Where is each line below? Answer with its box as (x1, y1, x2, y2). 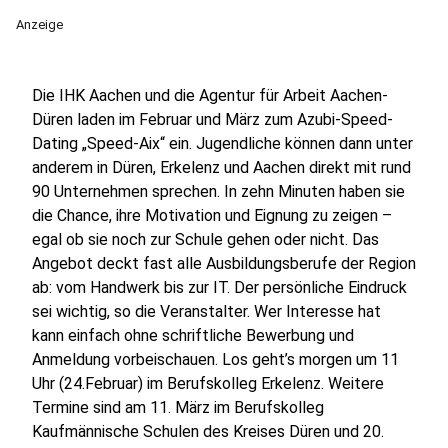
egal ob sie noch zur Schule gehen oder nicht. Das (32, 230, 379, 249)
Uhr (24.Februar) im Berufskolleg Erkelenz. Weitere (32, 374, 384, 393)
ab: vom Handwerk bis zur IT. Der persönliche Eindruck (32, 278, 407, 297)
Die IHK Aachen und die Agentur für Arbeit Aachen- (32, 86, 388, 105)
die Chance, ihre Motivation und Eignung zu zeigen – (32, 206, 392, 225)
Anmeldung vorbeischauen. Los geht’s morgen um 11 (32, 350, 399, 369)
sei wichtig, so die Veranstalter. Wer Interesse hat (32, 302, 381, 321)
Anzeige (16, 17, 63, 32)
